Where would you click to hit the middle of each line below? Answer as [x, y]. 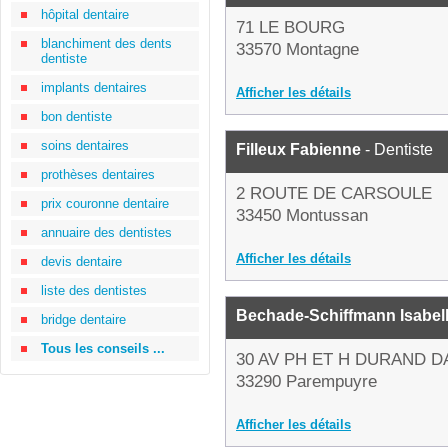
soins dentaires [85, 145]
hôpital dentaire [85, 14]
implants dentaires [94, 87]
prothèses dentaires [98, 174]
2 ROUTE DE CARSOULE [334, 193]
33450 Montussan [302, 215]
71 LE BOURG [290, 27]
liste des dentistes [94, 290]
